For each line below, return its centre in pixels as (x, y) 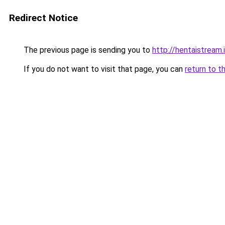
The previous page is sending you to (87, 50)
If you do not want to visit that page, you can (103, 69)
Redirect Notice (43, 18)
